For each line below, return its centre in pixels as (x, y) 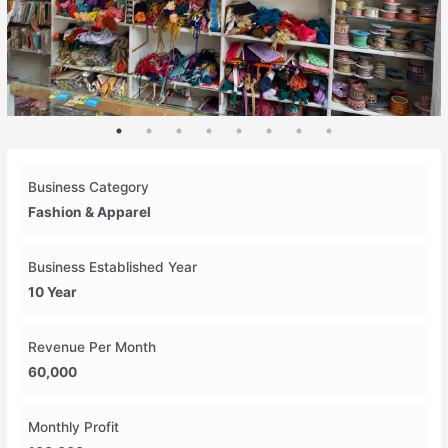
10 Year (53, 291)
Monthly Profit (74, 426)
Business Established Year (113, 266)
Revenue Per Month (92, 346)
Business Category (89, 186)
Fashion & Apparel (90, 211)
